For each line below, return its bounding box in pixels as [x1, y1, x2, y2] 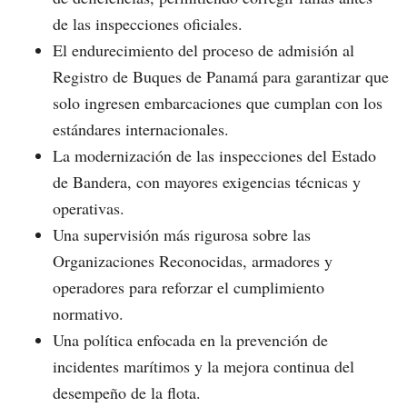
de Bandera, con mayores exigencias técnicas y [53, 170, 361, 193]
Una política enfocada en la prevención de [53, 328, 328, 351]
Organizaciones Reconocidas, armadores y [53, 249, 333, 272]
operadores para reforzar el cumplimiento [53, 275, 324, 298]
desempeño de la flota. [53, 381, 201, 403]
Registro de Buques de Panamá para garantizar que [53, 65, 389, 87]
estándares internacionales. [53, 117, 229, 140]
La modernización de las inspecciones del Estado [53, 144, 376, 166]
